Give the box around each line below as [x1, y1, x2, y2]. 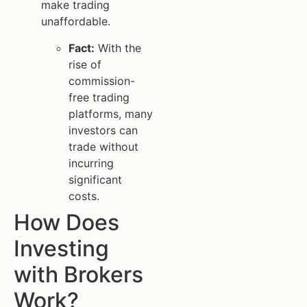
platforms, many [69, 106, 153, 121]
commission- [69, 73, 135, 88]
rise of [69, 57, 101, 71]
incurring [69, 156, 114, 170]
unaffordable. [41, 14, 110, 29]
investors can [69, 123, 138, 137]
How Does [14, 208, 119, 236]
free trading [69, 90, 130, 104]
